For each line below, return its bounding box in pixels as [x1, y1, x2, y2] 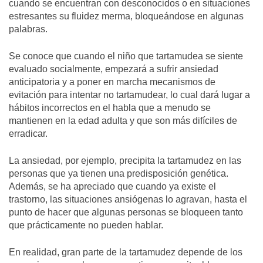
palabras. [9, 23, 48, 35]
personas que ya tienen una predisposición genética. [9, 167, 228, 179]
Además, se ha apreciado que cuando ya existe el [9, 180, 216, 192]
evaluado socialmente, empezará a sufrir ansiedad [9, 63, 218, 75]
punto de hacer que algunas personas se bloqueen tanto [9, 206, 243, 218]
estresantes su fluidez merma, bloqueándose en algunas [9, 10, 244, 22]
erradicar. [9, 127, 48, 139]
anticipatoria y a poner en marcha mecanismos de [9, 76, 215, 87]
